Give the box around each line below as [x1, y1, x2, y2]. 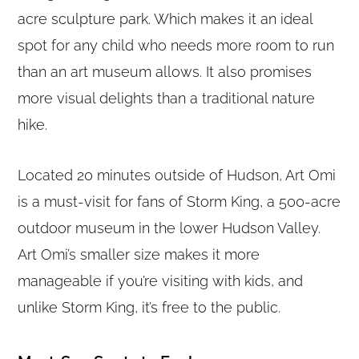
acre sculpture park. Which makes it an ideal [18, 10, 313, 27]
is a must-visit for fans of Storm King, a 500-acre [18, 192, 341, 210]
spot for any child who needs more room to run [18, 36, 335, 54]
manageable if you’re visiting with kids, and [18, 272, 304, 289]
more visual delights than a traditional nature [18, 89, 316, 107]
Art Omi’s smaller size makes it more [18, 245, 260, 263]
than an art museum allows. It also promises [18, 63, 313, 80]
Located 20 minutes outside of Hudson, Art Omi [18, 166, 337, 184]
